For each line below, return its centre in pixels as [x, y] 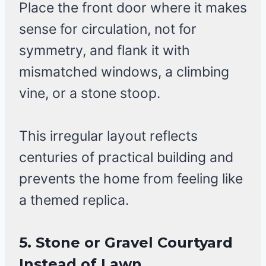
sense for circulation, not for [108, 29]
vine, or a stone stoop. [90, 94]
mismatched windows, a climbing [124, 72]
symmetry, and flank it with [104, 51]
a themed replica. [74, 200]
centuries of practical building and [126, 158]
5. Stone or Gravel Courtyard [126, 243]
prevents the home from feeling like [131, 179]
